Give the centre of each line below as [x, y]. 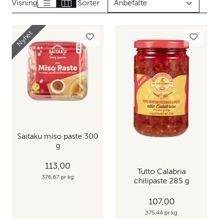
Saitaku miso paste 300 [58, 137]
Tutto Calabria [161, 172]
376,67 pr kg [58, 178]
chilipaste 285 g [161, 182]
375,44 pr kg [161, 213]
